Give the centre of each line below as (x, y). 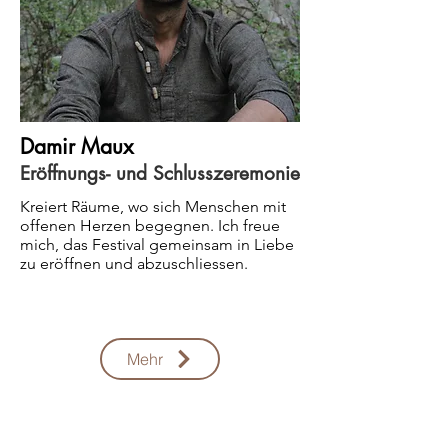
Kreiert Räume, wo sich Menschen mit (153, 206)
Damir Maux (76, 146)
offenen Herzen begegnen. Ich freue (150, 225)
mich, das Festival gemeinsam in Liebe (157, 244)
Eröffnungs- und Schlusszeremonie (160, 173)
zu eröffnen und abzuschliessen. (136, 263)
